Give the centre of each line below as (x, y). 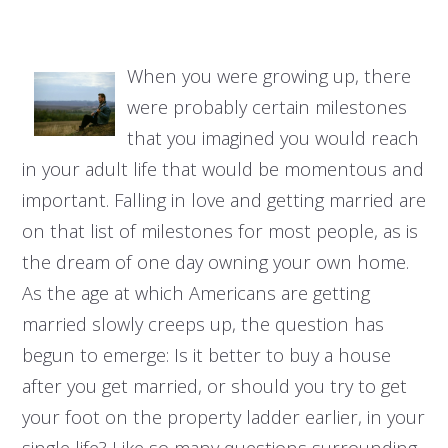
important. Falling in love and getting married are (223, 200)
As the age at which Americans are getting (195, 293)
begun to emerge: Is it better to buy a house (206, 355)
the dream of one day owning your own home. (215, 262)
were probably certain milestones (266, 107)
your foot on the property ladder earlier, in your (223, 417)
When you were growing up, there (268, 76)
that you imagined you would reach (272, 138)
